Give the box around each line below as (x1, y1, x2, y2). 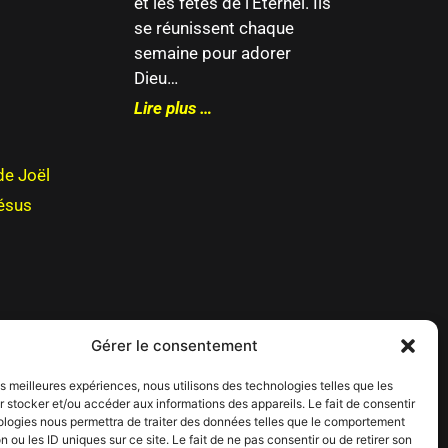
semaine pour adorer (133, 43, 291, 64)
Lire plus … (133, 98, 212, 119)
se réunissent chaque (133, 18, 294, 39)
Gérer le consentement (91, 336, 259, 355)
